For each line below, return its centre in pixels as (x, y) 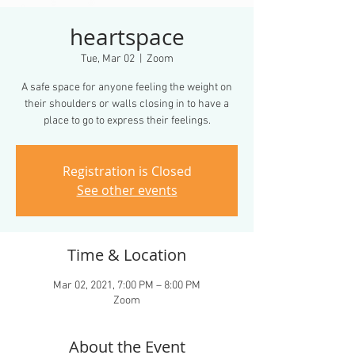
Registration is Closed (127, 171)
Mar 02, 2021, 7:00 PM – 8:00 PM (127, 286)
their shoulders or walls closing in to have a (127, 104)
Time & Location (127, 255)
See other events (127, 190)
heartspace (127, 37)
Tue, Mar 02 (107, 59)
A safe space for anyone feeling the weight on (127, 88)
